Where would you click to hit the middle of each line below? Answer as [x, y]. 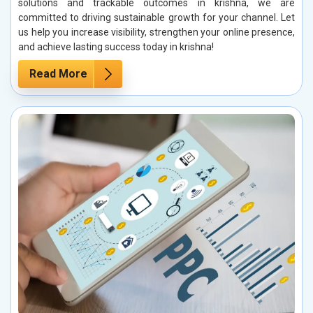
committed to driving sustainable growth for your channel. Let [156, 18]
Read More [58, 74]
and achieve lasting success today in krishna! [116, 47]
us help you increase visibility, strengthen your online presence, [156, 32]
